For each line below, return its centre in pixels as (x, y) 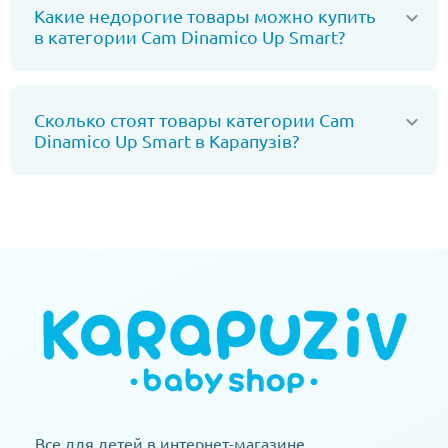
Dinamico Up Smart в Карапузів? (166, 140)
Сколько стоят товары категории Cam (194, 119)
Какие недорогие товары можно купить (205, 15)
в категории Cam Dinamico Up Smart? (189, 36)
